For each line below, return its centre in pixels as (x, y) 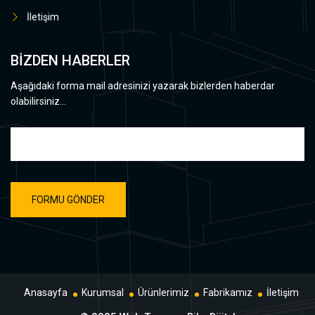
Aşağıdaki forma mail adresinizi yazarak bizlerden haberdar (143, 86)
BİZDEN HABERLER (70, 60)
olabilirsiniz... (38, 101)
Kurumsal (102, 292)
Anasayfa (45, 292)
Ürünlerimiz (163, 292)
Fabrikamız (227, 292)
